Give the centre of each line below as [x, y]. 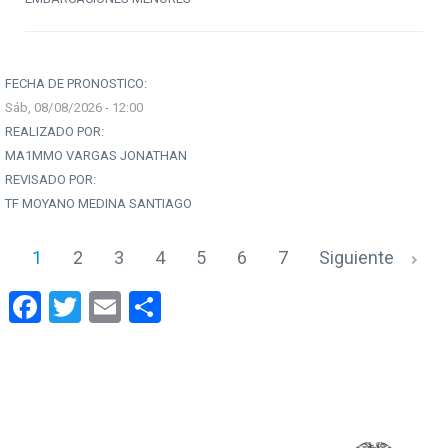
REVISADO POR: [50, 180]
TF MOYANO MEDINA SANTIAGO [98, 204]
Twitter [130, 304]
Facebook [107, 304]
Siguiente [356, 258]
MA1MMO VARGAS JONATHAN [96, 156]
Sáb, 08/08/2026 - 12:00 [74, 108]
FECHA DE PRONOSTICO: [76, 84]
